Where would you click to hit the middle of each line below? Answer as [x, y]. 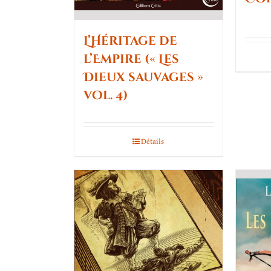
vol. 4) [106, 95]
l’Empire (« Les [131, 59]
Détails [153, 141]
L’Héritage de [130, 41]
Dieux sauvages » [143, 77]
